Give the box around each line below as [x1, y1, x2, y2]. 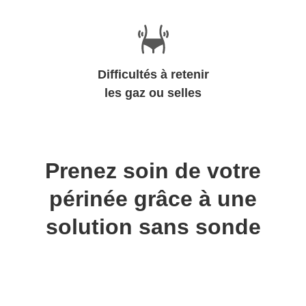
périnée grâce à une [49, 186, 257, 211]
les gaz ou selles [105, 86, 201, 100]
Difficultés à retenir [97, 68, 209, 81]
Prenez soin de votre [45, 158, 261, 183]
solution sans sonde [45, 214, 261, 239]
